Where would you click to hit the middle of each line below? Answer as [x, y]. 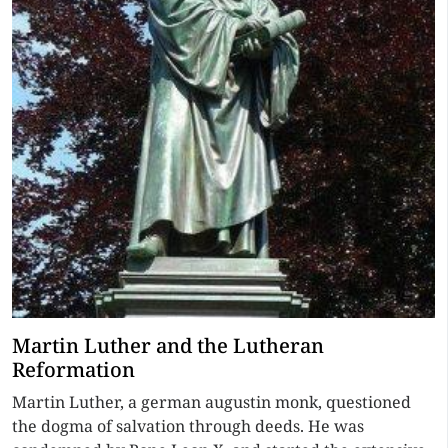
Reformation [73, 369]
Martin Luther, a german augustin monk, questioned [211, 402]
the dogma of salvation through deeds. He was [188, 426]
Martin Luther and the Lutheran [168, 345]
